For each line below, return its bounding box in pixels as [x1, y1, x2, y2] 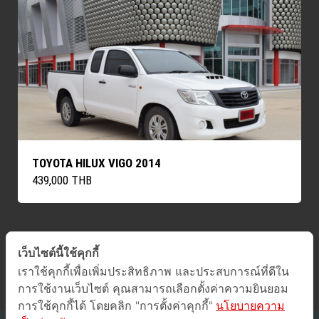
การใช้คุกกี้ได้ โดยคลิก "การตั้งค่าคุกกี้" [18, 298, 213, 313]
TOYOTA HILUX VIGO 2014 [31, 155, 161, 170]
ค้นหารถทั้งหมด [130, 249, 189, 268]
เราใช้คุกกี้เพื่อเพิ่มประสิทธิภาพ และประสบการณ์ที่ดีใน [18, 264, 289, 278]
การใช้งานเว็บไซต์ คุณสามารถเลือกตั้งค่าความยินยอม [18, 281, 288, 296]
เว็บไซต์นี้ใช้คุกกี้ [18, 246, 99, 260]
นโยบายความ [216, 298, 285, 313]
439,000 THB [31, 172, 92, 187]
